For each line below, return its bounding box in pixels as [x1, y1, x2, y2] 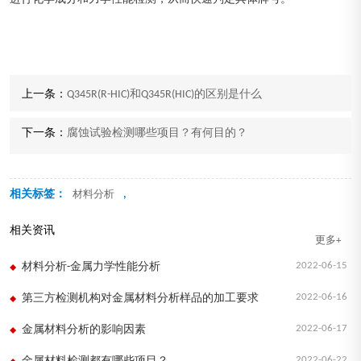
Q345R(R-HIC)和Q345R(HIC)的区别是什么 [67, 89, 262, 102]
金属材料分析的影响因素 [22, 324, 146, 337]
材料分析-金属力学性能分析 [22, 261, 160, 274]
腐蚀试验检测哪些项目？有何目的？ [67, 127, 247, 140]
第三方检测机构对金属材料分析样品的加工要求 [22, 293, 259, 305]
